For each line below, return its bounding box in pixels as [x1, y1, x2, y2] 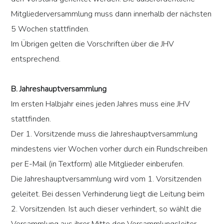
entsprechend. [11, 53, 61, 65]
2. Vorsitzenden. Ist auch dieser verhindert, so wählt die [11, 203, 202, 215]
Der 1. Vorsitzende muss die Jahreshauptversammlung [11, 128, 198, 140]
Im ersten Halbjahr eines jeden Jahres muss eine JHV [11, 98, 190, 110]
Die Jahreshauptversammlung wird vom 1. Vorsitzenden [11, 173, 202, 185]
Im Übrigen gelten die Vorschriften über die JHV [11, 38, 174, 50]
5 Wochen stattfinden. [11, 23, 90, 35]
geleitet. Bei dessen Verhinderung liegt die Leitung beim [11, 188, 205, 200]
